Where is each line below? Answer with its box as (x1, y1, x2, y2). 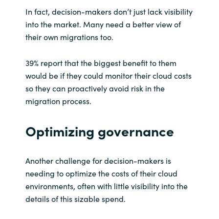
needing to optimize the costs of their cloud (25, 168, 177, 179)
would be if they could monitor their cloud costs (25, 70, 192, 81)
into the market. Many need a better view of (25, 19, 181, 30)
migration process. (25, 95, 91, 107)
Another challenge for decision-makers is (25, 155, 171, 166)
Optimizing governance (25, 121, 174, 141)
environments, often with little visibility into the (25, 180, 188, 192)
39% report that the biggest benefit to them (25, 57, 176, 68)
